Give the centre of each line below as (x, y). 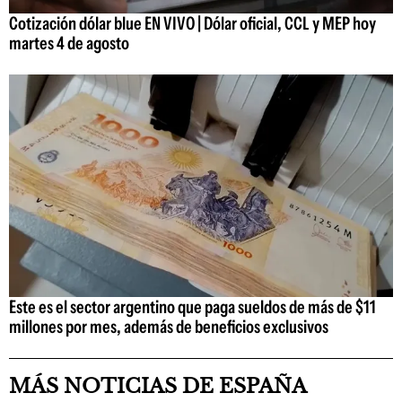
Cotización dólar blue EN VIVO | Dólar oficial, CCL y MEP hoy (192, 23)
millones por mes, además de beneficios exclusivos (169, 326)
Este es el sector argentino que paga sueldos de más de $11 (192, 306)
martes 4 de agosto (69, 43)
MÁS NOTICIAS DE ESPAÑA (158, 386)
